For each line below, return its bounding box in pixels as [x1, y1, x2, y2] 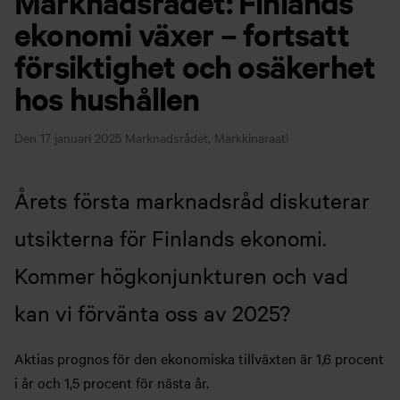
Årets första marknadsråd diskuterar [14, 187, 370, 213]
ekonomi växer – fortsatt [14, 13, 349, 54]
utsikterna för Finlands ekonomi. [14, 224, 327, 251]
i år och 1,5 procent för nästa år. [14, 372, 209, 392]
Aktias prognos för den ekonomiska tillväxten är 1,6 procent [14, 348, 384, 368]
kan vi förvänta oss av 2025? [14, 299, 296, 326]
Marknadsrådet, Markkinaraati [125, 129, 288, 146]
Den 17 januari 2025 [14, 129, 121, 146]
